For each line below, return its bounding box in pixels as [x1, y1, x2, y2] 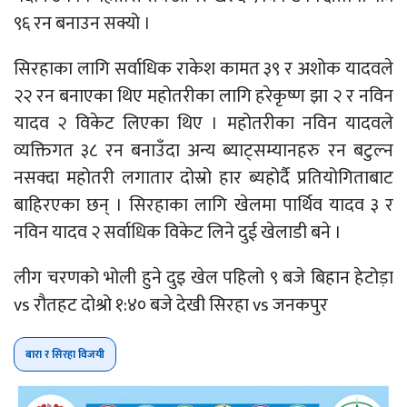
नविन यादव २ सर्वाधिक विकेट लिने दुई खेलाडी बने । [14, 216, 342, 248]
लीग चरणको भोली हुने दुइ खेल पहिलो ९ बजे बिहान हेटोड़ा [14, 262, 393, 293]
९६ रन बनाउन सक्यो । [14, 7, 151, 39]
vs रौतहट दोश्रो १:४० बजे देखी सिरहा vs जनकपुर [14, 289, 328, 321]
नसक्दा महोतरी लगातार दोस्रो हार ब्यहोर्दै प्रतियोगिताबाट [14, 162, 393, 194]
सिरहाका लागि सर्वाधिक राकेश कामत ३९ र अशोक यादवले [14, 53, 393, 84]
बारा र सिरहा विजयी [25, 344, 104, 363]
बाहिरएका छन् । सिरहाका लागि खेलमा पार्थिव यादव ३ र [14, 189, 393, 221]
